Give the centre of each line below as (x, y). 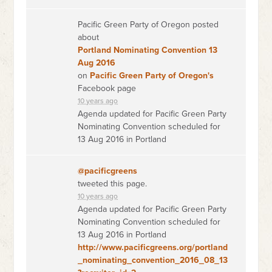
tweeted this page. (113, 184)
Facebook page (107, 88)
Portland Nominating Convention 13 (148, 50)
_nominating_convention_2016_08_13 (153, 260)
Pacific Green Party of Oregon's (152, 76)
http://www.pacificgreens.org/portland (153, 247)
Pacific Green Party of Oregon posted (148, 25)
